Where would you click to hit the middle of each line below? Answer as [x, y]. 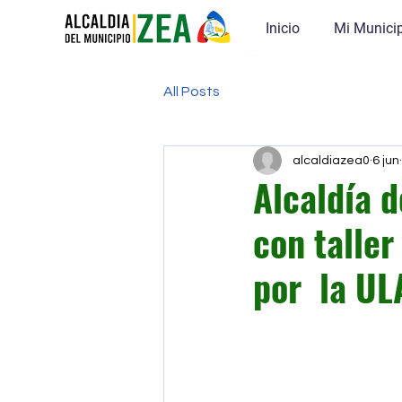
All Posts [192, 91]
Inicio [282, 28]
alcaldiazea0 [331, 160]
